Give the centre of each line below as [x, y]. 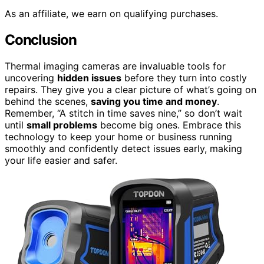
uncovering [31, 77]
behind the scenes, [48, 101]
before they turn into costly [184, 77]
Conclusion [41, 40]
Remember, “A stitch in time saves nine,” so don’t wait [123, 113]
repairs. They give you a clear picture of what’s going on [131, 89]
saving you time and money [154, 101]
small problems [62, 125]
